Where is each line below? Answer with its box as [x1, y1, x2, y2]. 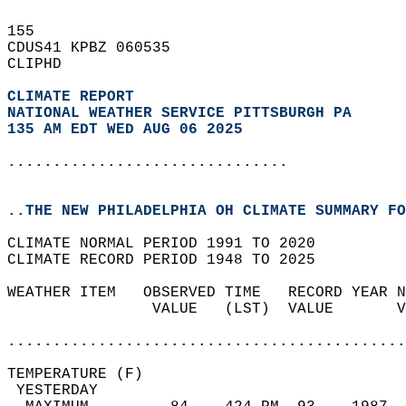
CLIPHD [7, 56, 80, 72]
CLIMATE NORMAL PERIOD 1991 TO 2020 [7, 236, 333, 252]
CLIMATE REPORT [7, 89, 143, 105]
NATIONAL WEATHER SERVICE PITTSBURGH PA [7, 105, 352, 121]
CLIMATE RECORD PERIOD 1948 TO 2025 [7, 252, 333, 268]
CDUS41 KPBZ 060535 [7, 40, 188, 56]
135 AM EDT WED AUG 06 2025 [7, 121, 243, 138]
